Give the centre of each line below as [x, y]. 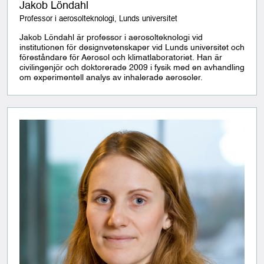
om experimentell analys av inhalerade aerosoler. [111, 78]
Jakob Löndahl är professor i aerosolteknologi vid [111, 38]
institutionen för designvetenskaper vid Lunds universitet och [132, 48]
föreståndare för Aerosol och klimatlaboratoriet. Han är [121, 58]
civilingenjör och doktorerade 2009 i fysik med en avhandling [132, 68]
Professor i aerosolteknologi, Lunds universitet [98, 19]
